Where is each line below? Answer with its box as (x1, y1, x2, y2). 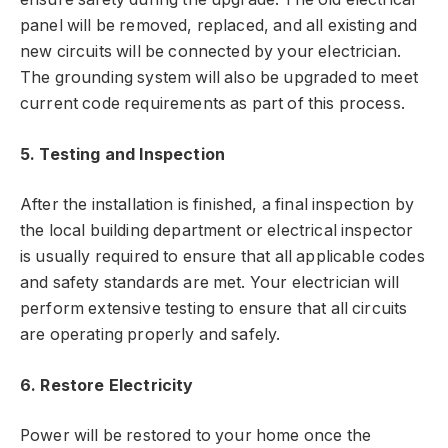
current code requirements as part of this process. (20, 94, 405, 114)
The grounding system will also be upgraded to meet (20, 68, 418, 88)
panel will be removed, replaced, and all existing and (20, 16, 418, 36)
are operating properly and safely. (20, 325, 281, 345)
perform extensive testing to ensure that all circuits (20, 299, 408, 319)
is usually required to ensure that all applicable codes (20, 247, 425, 267)
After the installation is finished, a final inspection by (20, 195, 415, 215)
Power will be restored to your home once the (20, 426, 372, 446)
